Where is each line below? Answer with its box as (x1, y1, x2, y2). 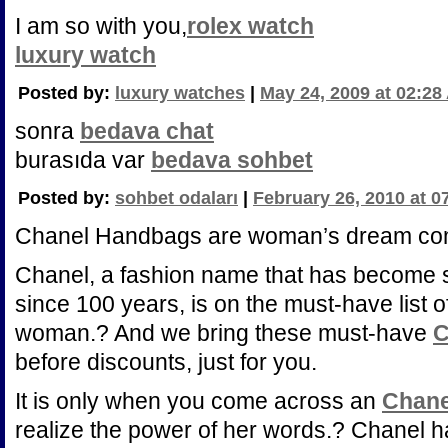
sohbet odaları (115, 188, 238, 208)
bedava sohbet (151, 147, 313, 173)
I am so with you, (15, 13, 187, 39)
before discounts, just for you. (15, 349, 317, 375)
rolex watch (187, 13, 314, 39)
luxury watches (115, 83, 245, 103)
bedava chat (80, 118, 214, 144)
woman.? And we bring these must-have (15, 320, 433, 346)
